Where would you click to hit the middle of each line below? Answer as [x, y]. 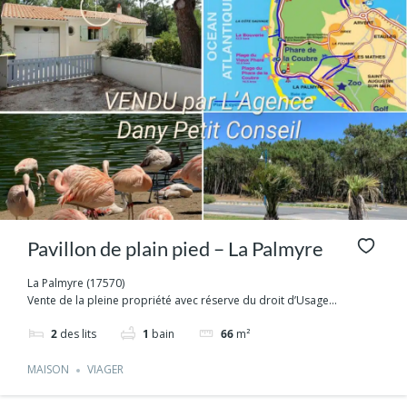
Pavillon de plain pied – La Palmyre [175, 248]
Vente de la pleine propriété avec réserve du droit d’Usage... [182, 300]
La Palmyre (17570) [76, 283]
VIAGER [105, 370]
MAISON [48, 370]
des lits [78, 333]
